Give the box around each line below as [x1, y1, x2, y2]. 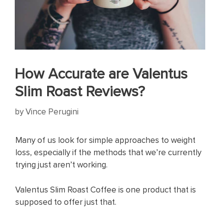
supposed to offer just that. [15, 195, 116, 208]
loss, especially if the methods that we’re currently [15, 146, 201, 159]
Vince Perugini [26, 105, 79, 117]
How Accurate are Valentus [15, 63, 188, 84]
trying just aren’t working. [15, 159, 108, 171]
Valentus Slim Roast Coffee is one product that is [15, 183, 196, 195]
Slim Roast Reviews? [15, 81, 145, 102]
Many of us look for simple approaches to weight [15, 134, 195, 146]
